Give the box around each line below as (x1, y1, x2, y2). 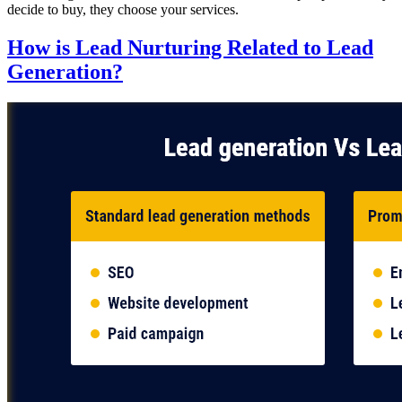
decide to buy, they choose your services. (7, 2, 239, 18)
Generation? (7, 60, 123, 84)
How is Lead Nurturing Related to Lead (7, 36, 373, 60)
